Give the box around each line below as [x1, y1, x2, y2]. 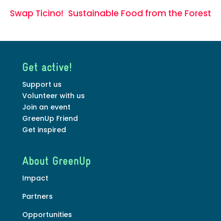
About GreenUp [22, 155, 91, 168]
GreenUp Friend [22, 113, 78, 123]
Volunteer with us [22, 90, 85, 101]
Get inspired [22, 124, 66, 135]
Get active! [22, 62, 72, 74]
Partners [22, 191, 53, 201]
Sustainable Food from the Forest [68, 7, 211, 19]
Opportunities [22, 209, 72, 220]
